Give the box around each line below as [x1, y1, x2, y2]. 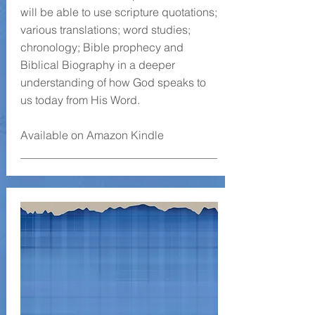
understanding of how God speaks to [20, 75, 206, 89]
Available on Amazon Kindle [20, 128, 164, 142]
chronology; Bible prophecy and [20, 40, 184, 54]
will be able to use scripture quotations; [20, 5, 217, 19]
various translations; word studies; [20, 22, 191, 37]
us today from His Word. [20, 93, 140, 107]
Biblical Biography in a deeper [20, 58, 175, 72]
